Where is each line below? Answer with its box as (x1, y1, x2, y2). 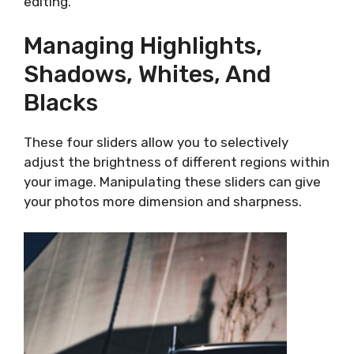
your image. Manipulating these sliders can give (24, 174, 321, 190)
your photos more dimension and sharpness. (24, 194, 302, 209)
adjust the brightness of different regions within (24, 154, 330, 170)
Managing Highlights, (24, 32, 262, 60)
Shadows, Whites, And (24, 60, 271, 88)
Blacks (24, 88, 98, 117)
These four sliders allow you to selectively (24, 134, 288, 150)
